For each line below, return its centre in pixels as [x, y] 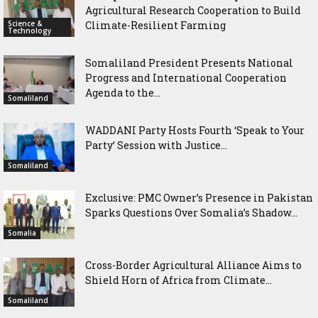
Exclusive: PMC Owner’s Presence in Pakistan [199, 197]
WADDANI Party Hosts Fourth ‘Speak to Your [195, 130]
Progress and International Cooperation [186, 77]
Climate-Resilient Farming [155, 25]
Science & [25, 23]
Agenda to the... [123, 92]
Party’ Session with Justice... [156, 145]
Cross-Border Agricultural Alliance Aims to [193, 265]
